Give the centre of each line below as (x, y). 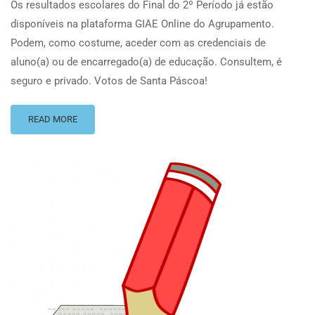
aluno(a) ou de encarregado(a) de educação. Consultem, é (146, 62)
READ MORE (53, 120)
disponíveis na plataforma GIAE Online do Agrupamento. (142, 24)
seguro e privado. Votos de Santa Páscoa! (109, 81)
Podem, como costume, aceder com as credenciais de (138, 43)
